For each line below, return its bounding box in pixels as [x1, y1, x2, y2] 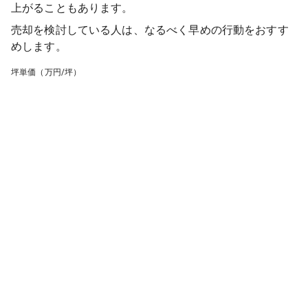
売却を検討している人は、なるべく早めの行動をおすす [11, 24, 289, 36]
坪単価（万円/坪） [11, 67, 82, 77]
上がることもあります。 [11, 2, 133, 14]
